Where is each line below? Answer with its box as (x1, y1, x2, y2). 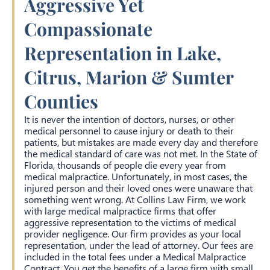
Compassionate (24, 17, 152, 41)
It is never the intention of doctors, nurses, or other (24, 113, 234, 125)
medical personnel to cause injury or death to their (24, 124, 234, 137)
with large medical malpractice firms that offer (24, 204, 216, 217)
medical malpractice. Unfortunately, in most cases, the (24, 170, 247, 183)
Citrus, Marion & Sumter (24, 65, 233, 89)
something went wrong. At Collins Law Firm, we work (24, 193, 246, 206)
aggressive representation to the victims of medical (24, 216, 236, 228)
